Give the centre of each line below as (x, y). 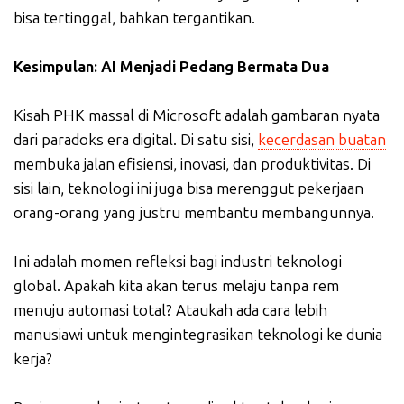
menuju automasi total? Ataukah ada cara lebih (170, 310)
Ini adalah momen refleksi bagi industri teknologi (178, 262)
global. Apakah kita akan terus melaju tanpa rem (176, 286)
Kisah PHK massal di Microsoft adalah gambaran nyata (197, 115)
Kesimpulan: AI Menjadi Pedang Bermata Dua (171, 67)
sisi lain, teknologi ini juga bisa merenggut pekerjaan (188, 188)
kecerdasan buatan (322, 140)
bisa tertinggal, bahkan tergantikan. (134, 18)
